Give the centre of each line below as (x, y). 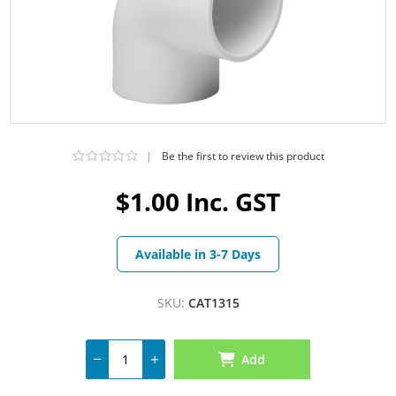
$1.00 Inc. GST (198, 201)
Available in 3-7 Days (198, 254)
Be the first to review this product (243, 156)
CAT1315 (213, 302)
